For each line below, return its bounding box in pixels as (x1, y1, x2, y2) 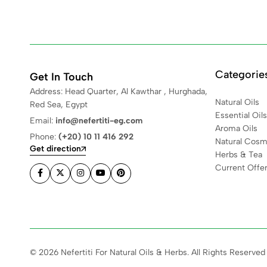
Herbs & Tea (215, 149, 262, 160)
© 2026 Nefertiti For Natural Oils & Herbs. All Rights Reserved (30, 247, 265, 258)
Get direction (30, 144, 81, 154)
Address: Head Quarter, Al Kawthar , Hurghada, (30, 86, 207, 97)
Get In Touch (30, 70, 93, 83)
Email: (30, 115, 55, 126)
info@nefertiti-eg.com (55, 115, 142, 126)
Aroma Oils (215, 123, 257, 133)
